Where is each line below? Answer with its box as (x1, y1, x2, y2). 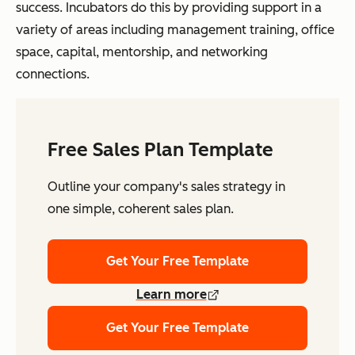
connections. (16, 67, 90, 82)
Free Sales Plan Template (48, 138, 273, 161)
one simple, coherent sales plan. (48, 201, 234, 216)
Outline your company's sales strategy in (48, 179, 285, 194)
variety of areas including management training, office (16, 22, 334, 37)
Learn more (136, 287, 207, 302)
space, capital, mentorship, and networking (16, 44, 268, 59)
